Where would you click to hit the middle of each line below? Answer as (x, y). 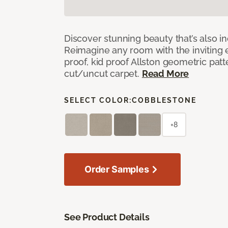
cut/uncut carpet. (103, 73)
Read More (165, 73)
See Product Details (107, 217)
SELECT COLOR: (98, 100)
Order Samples (117, 169)
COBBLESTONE (164, 100)
